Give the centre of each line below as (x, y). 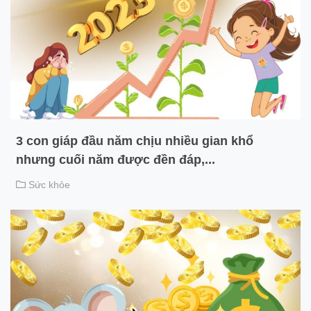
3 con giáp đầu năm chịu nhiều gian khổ (135, 141)
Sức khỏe (49, 185)
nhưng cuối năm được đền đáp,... (116, 160)
